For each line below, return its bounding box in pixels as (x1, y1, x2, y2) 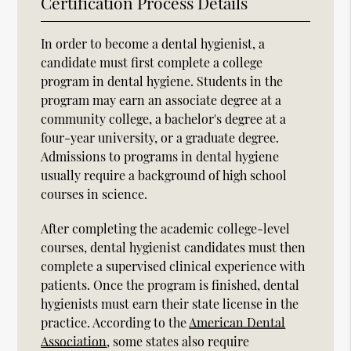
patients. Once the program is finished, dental (41, 276, 300, 293)
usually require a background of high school (41, 166, 288, 183)
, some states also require (107, 332, 250, 349)
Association (41, 332, 107, 349)
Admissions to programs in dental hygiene (41, 147, 280, 165)
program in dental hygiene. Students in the (41, 72, 284, 89)
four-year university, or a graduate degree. (41, 128, 280, 146)
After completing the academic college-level (41, 219, 291, 237)
